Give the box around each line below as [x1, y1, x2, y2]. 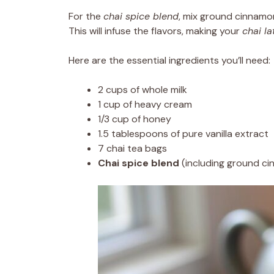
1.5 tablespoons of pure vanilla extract [98, 127, 268, 140]
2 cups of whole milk [98, 83, 187, 96]
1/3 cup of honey [98, 113, 171, 125]
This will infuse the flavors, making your [68, 24, 242, 37]
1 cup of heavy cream [98, 98, 192, 111]
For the [68, 10, 103, 23]
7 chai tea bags [98, 142, 167, 155]
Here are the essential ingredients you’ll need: [68, 54, 270, 67]
